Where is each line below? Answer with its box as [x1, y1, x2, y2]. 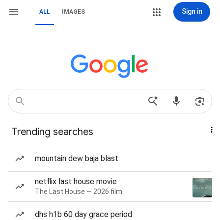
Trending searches [12, 126, 93, 138]
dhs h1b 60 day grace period [35, 210, 132, 219]
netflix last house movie [35, 177, 117, 186]
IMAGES [62, 8, 85, 15]
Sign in [181, 7, 202, 15]
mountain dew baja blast [35, 154, 118, 163]
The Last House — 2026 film [35, 188, 122, 195]
